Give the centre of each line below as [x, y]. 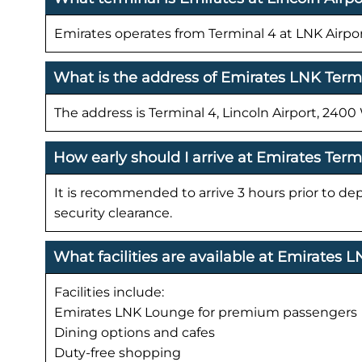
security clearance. [113, 213]
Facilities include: [109, 293]
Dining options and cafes [135, 333]
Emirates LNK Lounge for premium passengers [206, 313]
